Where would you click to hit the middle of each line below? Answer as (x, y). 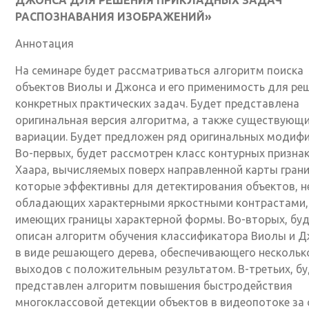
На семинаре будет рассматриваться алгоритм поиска (159, 70)
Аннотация (44, 43)
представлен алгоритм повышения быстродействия (153, 285)
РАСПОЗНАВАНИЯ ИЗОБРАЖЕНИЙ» (113, 16)
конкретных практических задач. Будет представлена (157, 103)
